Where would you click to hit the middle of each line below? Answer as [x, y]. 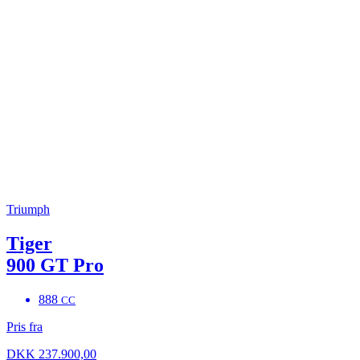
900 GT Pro [55, 265]
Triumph [28, 209]
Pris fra [25, 326]
